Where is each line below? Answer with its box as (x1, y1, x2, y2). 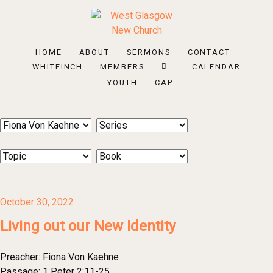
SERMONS (127, 48, 171, 57)
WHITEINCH (32, 62, 83, 72)
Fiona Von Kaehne (43, 251, 119, 263)
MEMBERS (100, 62, 144, 72)
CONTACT (187, 48, 231, 57)
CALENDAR (191, 62, 241, 72)
